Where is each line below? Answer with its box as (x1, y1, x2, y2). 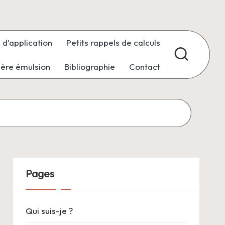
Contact (129, 61, 160, 72)
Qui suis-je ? (25, 205, 73, 216)
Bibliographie (64, 61, 115, 72)
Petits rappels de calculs (66, 37, 160, 48)
